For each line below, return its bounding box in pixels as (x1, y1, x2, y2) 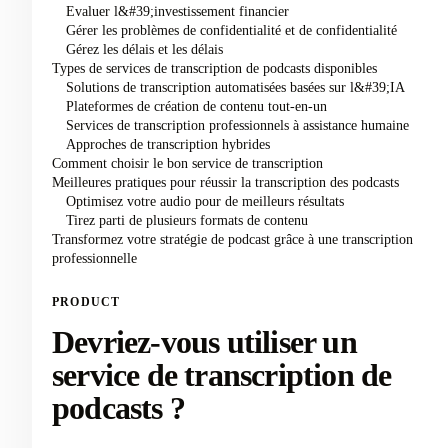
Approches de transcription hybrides (65, 136, 270, 152)
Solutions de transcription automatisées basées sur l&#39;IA (65, 79, 405, 95)
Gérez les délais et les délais (65, 41, 223, 57)
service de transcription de (52, 357, 392, 393)
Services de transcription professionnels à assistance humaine (65, 117, 409, 133)
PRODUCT (52, 295, 121, 309)
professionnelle (52, 250, 137, 266)
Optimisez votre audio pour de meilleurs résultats (65, 193, 344, 209)
